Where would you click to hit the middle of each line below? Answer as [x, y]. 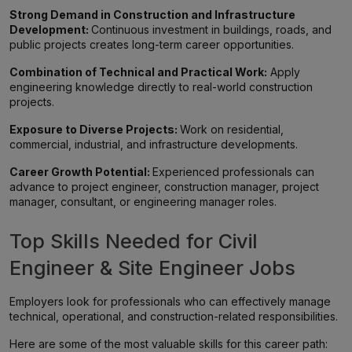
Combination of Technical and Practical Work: [138, 72]
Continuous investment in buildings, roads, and [211, 29]
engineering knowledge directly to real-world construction [161, 87]
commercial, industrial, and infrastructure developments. [154, 144]
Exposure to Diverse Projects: [95, 129]
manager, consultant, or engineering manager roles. [143, 202]
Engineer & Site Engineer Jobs [152, 268]
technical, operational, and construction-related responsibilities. [174, 316]
